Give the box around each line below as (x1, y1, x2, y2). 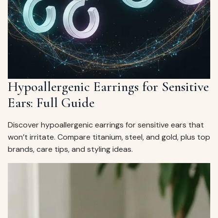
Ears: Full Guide (8, 94, 94, 111)
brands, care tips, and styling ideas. (8, 144, 133, 154)
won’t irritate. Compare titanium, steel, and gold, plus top (8, 131, 210, 142)
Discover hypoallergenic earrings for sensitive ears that (8, 119, 204, 130)
